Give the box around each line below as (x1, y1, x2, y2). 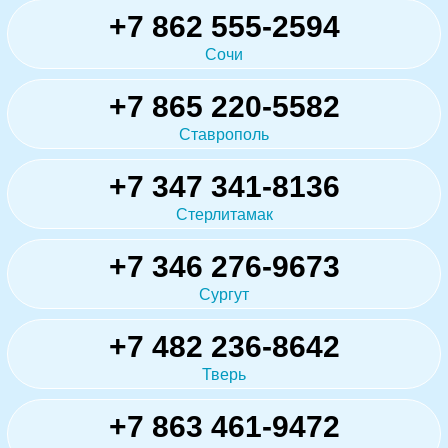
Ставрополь (179, 125, 269, 143)
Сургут (199, 285, 249, 303)
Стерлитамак (175, 205, 273, 223)
